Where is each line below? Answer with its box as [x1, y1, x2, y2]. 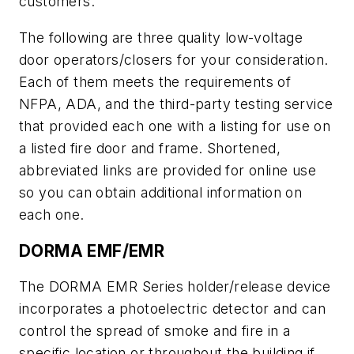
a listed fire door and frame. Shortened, [19, 139, 281, 156]
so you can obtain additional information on [19, 183, 303, 201]
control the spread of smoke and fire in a [19, 322, 291, 340]
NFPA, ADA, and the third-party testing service [19, 95, 333, 112]
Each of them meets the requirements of [19, 73, 292, 90]
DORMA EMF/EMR [19, 240, 165, 261]
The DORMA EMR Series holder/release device [19, 278, 331, 296]
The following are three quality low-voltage [19, 28, 303, 46]
